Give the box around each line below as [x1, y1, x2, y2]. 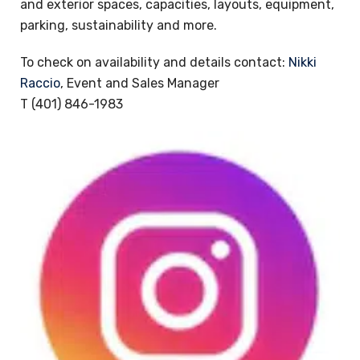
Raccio [20, 76, 60, 92]
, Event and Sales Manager [60, 76, 219, 92]
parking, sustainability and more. [20, 18, 217, 34]
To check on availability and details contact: [20, 55, 288, 71]
